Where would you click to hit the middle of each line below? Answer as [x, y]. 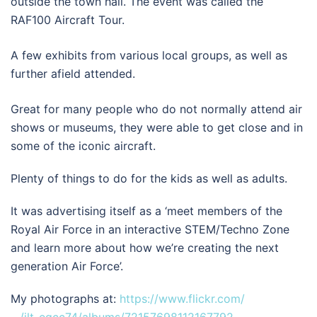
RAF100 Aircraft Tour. [68, 20]
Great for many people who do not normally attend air [156, 109]
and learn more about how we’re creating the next [145, 248]
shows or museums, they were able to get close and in [157, 128]
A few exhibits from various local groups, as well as [149, 56]
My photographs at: [65, 299]
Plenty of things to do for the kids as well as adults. [149, 179]
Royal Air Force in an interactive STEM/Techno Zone [150, 230]
